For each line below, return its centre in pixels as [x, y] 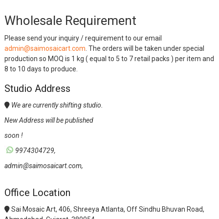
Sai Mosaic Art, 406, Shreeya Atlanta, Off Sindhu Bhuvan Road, [107, 209]
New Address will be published [49, 120]
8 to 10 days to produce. [41, 69]
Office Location [37, 192]
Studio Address [37, 88]
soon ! [13, 135]
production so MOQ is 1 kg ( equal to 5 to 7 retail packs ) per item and [109, 58]
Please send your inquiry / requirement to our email [83, 38]
